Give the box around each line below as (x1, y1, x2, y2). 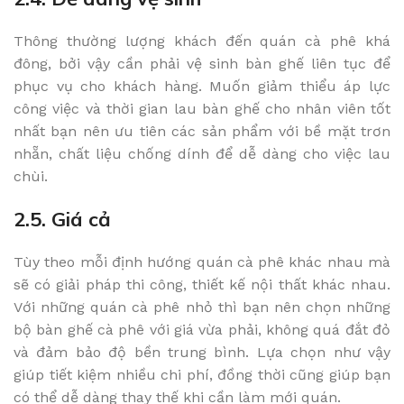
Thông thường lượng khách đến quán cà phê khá (14, 32, 390, 50)
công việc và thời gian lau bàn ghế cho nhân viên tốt (14, 99, 390, 117)
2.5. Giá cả (14, 206, 111, 232)
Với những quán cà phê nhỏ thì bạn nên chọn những (14, 298, 390, 316)
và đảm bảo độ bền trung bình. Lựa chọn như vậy (14, 343, 390, 361)
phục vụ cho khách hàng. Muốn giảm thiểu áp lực (14, 77, 390, 95)
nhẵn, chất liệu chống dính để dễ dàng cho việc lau (14, 144, 390, 162)
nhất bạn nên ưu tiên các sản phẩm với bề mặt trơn (14, 122, 390, 140)
